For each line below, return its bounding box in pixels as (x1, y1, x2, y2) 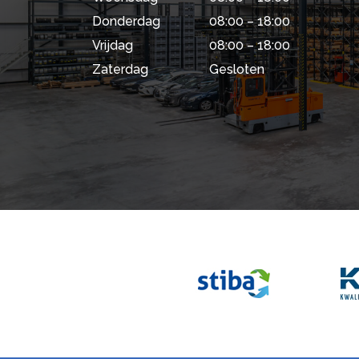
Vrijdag (92, 38, 133, 54)
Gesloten (209, 62, 264, 78)
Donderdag (92, 14, 160, 30)
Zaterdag (92, 62, 148, 78)
